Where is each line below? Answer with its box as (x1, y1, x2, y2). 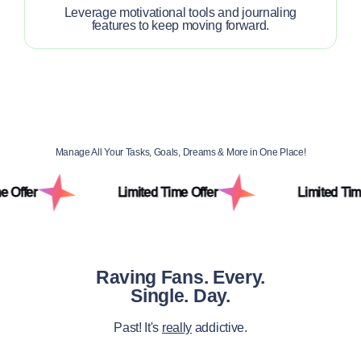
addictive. (192, 321, 247, 334)
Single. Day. (131, 285, 230, 306)
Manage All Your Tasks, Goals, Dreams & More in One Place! (55, 147, 306, 158)
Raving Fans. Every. (95, 267, 266, 288)
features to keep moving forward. (91, 19, 270, 32)
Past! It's (114, 321, 162, 334)
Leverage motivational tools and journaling (64, 6, 297, 19)
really (161, 321, 193, 334)
